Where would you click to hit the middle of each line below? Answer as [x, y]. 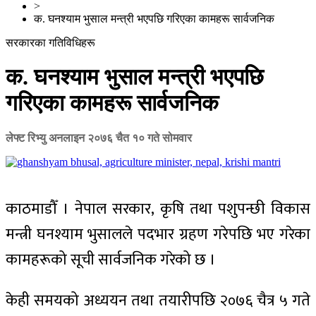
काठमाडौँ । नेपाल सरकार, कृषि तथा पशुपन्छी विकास [158, 209]
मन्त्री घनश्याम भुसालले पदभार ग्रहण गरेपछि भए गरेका [158, 234]
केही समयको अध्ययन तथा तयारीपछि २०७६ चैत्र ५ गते [158, 300]
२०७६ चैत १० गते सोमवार [140, 138]
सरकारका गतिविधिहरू [50, 43]
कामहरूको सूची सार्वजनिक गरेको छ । [111, 260]
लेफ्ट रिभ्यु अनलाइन [47, 138]
